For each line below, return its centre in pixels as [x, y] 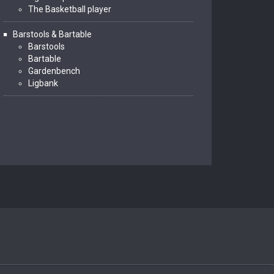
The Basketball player [70, 9]
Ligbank [43, 83]
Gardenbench [54, 71]
